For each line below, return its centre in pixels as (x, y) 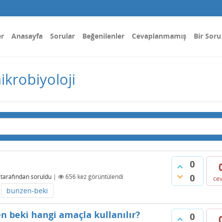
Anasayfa (27, 36)
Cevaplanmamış (159, 36)
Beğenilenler (103, 36)
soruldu (41, 176)
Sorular (62, 36)
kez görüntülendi (100, 176)
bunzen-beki (27, 191)
